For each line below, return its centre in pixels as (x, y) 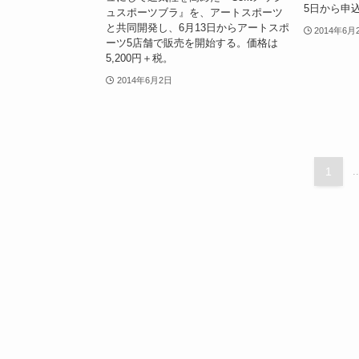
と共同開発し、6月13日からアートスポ (198, 28)
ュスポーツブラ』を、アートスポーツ (194, 13)
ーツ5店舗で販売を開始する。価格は (192, 43)
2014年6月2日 (144, 81)
